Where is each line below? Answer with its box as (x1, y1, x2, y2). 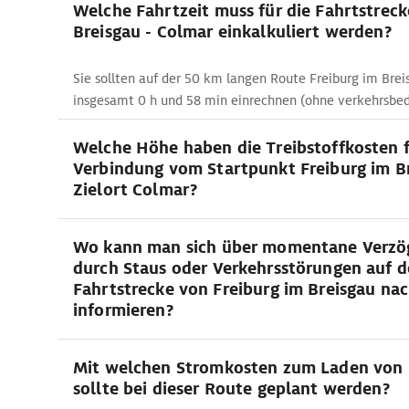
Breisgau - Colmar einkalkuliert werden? (73, 21, 392, 42)
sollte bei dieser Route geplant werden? (73, 378, 390, 399)
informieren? (73, 299, 173, 320)
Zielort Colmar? (73, 179, 198, 200)
